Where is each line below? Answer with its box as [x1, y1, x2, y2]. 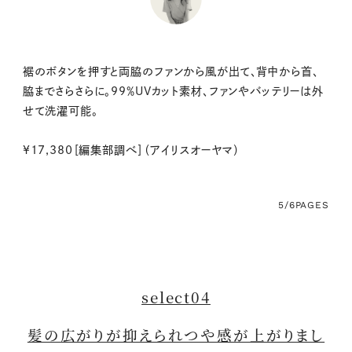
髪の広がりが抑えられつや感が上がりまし [27, 324, 325, 345]
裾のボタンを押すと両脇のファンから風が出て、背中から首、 [22, 65, 319, 77]
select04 [141, 286, 211, 307]
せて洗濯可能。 [22, 104, 98, 116]
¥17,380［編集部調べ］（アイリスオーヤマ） [22, 144, 240, 156]
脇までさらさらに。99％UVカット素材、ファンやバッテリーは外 [22, 85, 324, 97]
